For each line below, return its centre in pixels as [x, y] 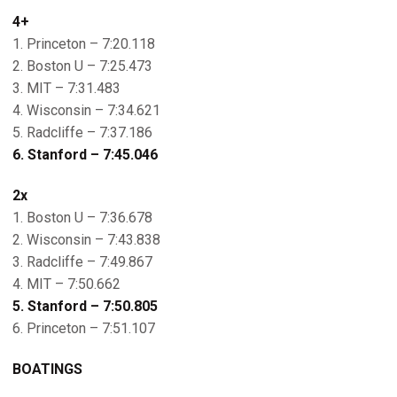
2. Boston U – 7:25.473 [82, 66]
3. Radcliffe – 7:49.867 [82, 262]
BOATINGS [47, 369]
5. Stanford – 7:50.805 [85, 306]
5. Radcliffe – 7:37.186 [82, 132]
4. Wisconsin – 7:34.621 [86, 110]
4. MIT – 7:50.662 [66, 284]
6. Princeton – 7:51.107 [84, 328]
